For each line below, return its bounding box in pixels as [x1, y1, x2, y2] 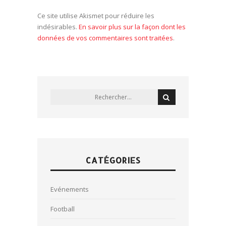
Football [50, 204, 75, 213]
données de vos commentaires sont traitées [37, 33, 173, 42]
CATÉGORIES [85, 155, 141, 165]
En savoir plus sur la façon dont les [79, 22, 186, 31]
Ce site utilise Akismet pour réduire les [37, 11, 154, 20]
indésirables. [37, 22, 79, 31]
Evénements [50, 185, 89, 194]
